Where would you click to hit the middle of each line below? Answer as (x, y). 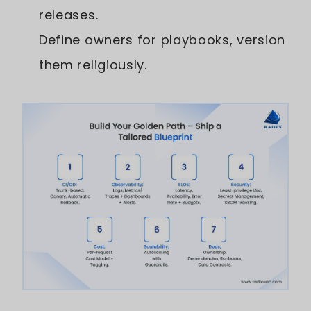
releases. (69, 15)
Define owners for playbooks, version (162, 40)
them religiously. (93, 65)
